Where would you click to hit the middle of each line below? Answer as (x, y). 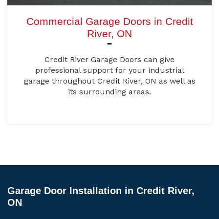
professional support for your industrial (109, 70)
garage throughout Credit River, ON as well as (109, 81)
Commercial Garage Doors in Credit (109, 22)
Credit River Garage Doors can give (109, 60)
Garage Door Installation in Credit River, (101, 191)
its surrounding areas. (109, 92)
